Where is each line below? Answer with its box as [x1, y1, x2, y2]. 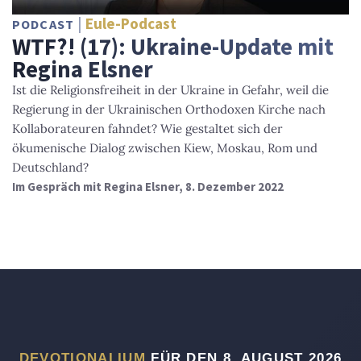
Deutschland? [12, 160, 89, 176]
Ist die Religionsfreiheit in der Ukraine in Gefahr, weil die [12, 82, 329, 98]
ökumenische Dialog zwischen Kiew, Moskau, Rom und [12, 140, 317, 156]
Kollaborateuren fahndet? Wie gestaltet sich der [12, 121, 283, 137]
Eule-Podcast [85, 14, 177, 34]
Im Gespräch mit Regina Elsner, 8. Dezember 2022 [12, 179, 284, 195]
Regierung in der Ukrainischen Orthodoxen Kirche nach [12, 102, 326, 118]
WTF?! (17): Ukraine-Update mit [12, 32, 334, 62]
